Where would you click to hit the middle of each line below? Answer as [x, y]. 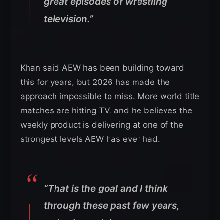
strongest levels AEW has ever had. [90, 139]
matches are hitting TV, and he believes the [106, 111]
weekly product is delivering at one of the [102, 125]
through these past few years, [112, 206]
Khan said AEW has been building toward [102, 68]
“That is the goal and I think [106, 189]
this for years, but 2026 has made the [95, 82]
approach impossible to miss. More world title [110, 96]
